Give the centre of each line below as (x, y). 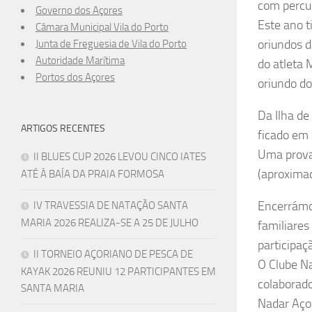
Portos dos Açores (75, 77)
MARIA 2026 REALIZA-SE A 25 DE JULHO (110, 223)
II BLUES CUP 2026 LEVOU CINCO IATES (120, 156)
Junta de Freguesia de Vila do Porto (111, 44)
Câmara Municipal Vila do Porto (102, 27)
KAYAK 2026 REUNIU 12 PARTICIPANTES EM (118, 271)
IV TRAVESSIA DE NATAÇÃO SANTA (111, 205)
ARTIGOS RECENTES (63, 128)
